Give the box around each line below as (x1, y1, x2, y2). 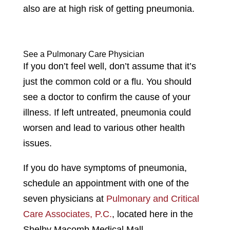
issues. (23, 138, 52, 149)
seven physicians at (23, 194, 106, 204)
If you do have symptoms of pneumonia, (23, 163, 187, 174)
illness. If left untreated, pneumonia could (23, 107, 191, 118)
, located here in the (111, 209, 193, 220)
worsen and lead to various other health (23, 123, 185, 133)
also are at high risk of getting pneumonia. (23, 4, 195, 14)
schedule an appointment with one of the (23, 178, 189, 189)
